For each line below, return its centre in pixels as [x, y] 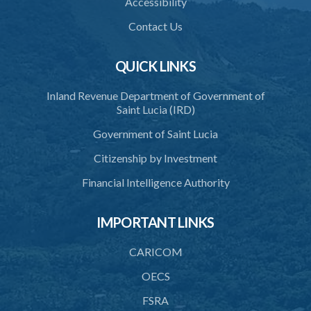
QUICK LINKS [155, 66]
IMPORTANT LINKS [155, 222]
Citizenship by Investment [155, 158]
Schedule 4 [34, 33]
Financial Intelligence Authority [155, 182]
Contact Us [155, 26]
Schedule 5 [34, 59]
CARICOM [155, 252]
